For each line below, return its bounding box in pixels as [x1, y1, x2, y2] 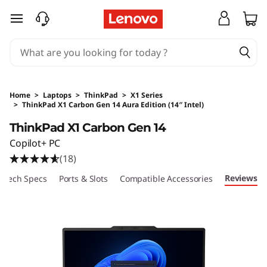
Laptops [43, 90, 72, 100]
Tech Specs [4, 172, 47, 184]
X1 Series [131, 90, 163, 100]
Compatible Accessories [119, 172, 213, 184]
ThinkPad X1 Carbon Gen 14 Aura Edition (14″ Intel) [22, 100, 204, 110]
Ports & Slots [58, 172, 108, 184]
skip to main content [10, 18, 103, 32]
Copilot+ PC [10, 136, 61, 150]
